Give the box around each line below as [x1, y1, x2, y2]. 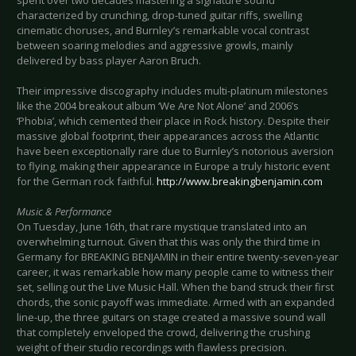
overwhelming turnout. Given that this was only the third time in [17, 234, 320, 249]
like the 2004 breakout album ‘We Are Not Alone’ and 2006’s [17, 98, 299, 113]
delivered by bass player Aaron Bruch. [17, 52, 201, 68]
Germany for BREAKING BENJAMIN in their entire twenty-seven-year [17, 249, 339, 264]
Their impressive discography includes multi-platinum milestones [17, 83, 328, 98]
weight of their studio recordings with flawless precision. [17, 339, 287, 354]
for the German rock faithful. [17, 173, 157, 188]
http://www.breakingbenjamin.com [157, 173, 323, 188]
